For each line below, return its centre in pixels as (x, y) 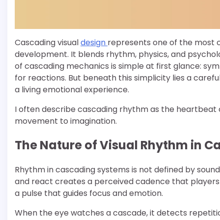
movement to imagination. (66, 121)
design (94, 42)
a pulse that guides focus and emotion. (89, 193)
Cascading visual (48, 42)
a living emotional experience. (72, 89)
